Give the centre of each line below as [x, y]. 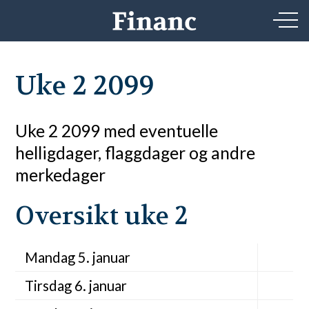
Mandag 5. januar [77, 258]
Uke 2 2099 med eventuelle [117, 130]
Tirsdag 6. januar [76, 286]
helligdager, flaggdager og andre [136, 152]
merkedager [61, 175]
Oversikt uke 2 [102, 216]
